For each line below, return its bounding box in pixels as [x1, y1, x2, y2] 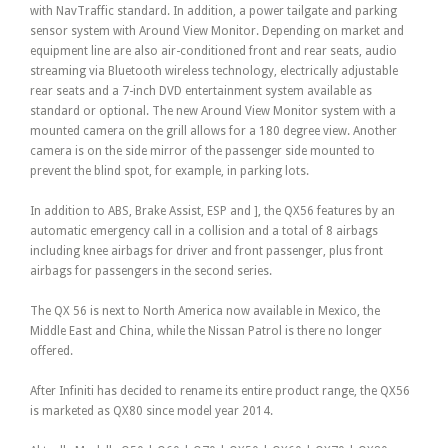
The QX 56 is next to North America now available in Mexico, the [30, 304, 380, 319]
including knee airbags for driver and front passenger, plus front [30, 244, 383, 259]
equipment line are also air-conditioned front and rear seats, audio [30, 44, 397, 59]
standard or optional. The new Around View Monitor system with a [30, 104, 396, 119]
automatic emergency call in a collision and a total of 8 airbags [30, 224, 378, 239]
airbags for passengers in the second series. [30, 264, 272, 279]
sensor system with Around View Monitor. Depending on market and [30, 24, 404, 39]
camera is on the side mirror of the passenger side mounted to [30, 144, 375, 159]
